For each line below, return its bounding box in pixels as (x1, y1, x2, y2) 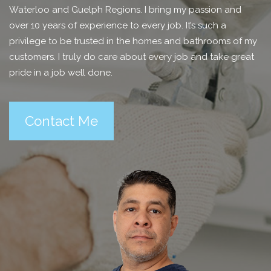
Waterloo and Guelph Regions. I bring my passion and (9, 4, 241, 15)
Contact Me (25, 113, 98, 129)
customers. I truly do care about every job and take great (9, 51, 254, 62)
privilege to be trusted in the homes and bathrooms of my (9, 36, 257, 47)
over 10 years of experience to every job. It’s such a (9, 20, 226, 31)
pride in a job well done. (9, 67, 113, 78)
